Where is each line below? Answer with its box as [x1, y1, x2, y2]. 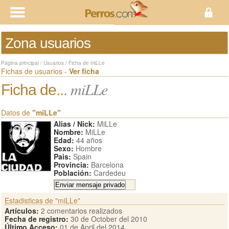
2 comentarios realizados [39, 205, 122, 216]
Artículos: [5, 205, 39, 216]
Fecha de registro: [5, 214, 68, 224]
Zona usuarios [5, 35, 90, 51]
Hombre [74, 143, 102, 153]
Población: [54, 168, 91, 178]
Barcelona [89, 159, 124, 170]
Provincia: [54, 159, 89, 170]
